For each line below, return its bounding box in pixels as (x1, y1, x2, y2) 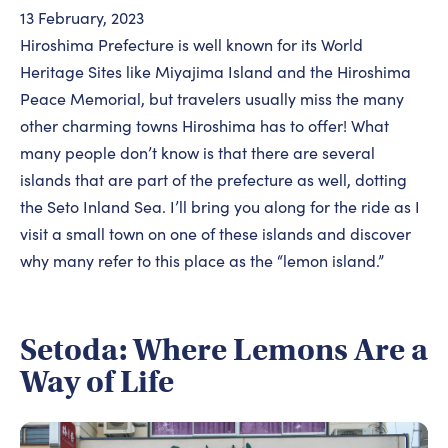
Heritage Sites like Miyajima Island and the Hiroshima (20, 61, 411, 83)
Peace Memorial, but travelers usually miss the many (20, 88, 404, 110)
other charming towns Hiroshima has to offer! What (20, 115, 389, 137)
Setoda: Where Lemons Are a (20, 331, 428, 370)
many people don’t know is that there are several (20, 142, 375, 164)
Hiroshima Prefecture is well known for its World (20, 34, 363, 56)
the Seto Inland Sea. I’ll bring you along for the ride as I (20, 196, 420, 218)
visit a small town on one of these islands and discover (20, 223, 411, 245)
